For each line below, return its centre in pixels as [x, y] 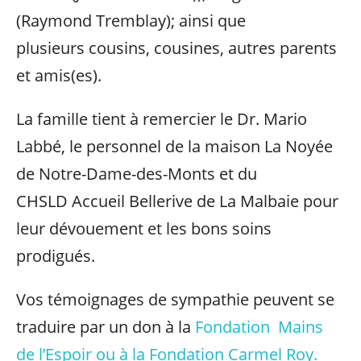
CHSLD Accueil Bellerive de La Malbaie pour [177, 201]
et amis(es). [59, 75]
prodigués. [56, 256]
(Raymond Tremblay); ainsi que [131, 21]
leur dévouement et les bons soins [144, 228]
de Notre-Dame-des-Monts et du [137, 174]
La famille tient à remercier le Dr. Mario [162, 119]
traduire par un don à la [106, 327]
